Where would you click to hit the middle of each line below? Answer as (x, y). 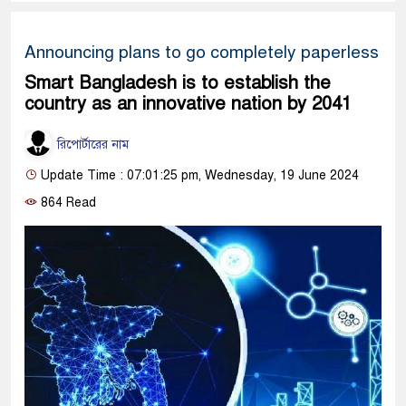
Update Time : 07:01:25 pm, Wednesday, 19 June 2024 (198, 176)
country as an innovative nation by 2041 (188, 103)
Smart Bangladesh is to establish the (178, 82)
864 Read (67, 203)
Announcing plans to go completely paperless (202, 52)
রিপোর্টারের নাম (91, 144)
